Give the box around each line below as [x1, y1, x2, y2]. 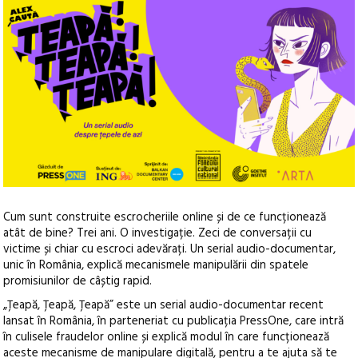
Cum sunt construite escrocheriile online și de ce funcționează [3, 208, 327, 228]
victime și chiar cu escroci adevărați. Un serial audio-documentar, [3, 240, 336, 260]
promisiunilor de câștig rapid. [3, 272, 153, 292]
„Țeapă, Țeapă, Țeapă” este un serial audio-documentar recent [3, 296, 324, 316]
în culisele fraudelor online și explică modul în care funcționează [3, 328, 330, 348]
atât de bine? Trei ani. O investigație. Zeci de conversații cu [3, 224, 312, 244]
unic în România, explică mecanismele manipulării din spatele [3, 256, 309, 276]
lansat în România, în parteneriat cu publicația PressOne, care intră [3, 312, 344, 332]
